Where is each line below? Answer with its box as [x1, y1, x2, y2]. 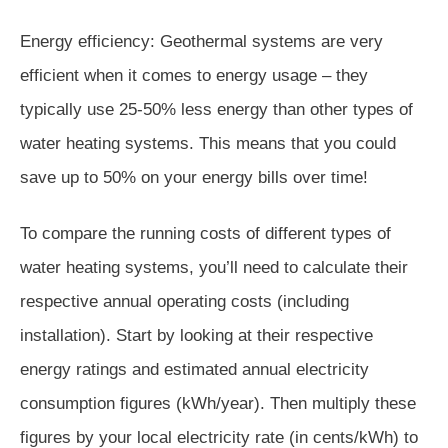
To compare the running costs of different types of [20, 223, 391, 243]
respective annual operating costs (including [20, 291, 349, 311]
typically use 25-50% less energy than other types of [20, 99, 413, 119]
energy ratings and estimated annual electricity [20, 359, 369, 379]
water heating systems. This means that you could [20, 133, 396, 153]
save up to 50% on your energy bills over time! [20, 167, 368, 187]
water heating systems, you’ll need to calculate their [20, 257, 408, 277]
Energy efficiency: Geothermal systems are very [20, 31, 383, 51]
